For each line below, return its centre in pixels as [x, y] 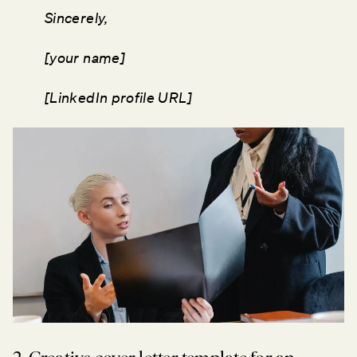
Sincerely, [78, 17]
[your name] [85, 57]
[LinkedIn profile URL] [118, 97]
